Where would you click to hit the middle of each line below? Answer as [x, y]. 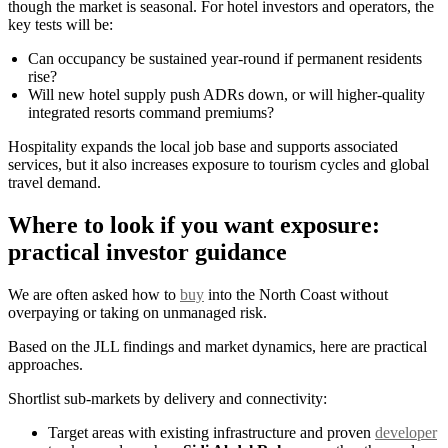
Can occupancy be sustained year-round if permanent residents [225, 59]
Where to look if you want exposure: [194, 225]
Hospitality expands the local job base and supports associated [203, 147]
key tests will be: [60, 25]
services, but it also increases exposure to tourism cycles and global [218, 165]
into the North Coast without [296, 295]
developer [406, 433]
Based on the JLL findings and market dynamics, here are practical [217, 347]
